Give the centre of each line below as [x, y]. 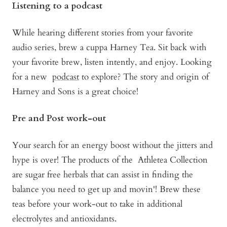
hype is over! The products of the [75, 160]
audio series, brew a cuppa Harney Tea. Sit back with [109, 47]
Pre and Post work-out [59, 118]
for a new [32, 77]
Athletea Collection [173, 160]
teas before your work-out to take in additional [97, 204]
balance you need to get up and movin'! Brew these [106, 189]
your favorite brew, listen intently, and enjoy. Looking [112, 62]
